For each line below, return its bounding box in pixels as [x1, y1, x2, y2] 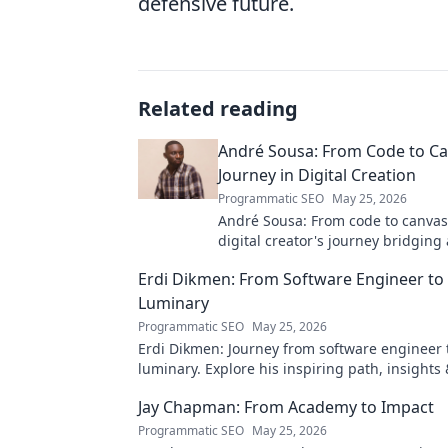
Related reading [138, 95, 298, 123]
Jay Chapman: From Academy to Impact [138, 396, 434, 419]
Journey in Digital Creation [218, 164, 416, 187]
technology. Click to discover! [218, 251, 411, 271]
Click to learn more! [138, 379, 268, 399]
